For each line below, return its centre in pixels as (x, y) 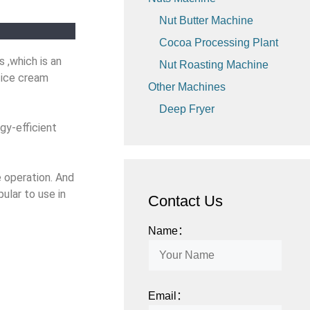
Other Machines (187, 86)
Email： (168, 295)
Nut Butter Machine (207, 20)
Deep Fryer (187, 109)
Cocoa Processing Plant (219, 42)
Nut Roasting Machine (214, 64)
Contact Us (186, 201)
